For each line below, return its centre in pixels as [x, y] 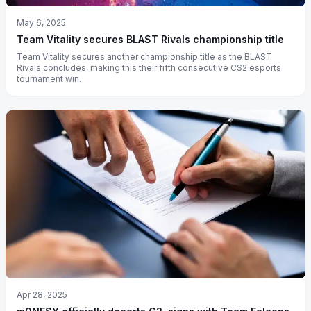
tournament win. [49, 78]
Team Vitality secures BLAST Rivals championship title [150, 39]
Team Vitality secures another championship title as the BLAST [144, 56]
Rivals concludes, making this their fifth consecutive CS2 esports [149, 67]
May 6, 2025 [41, 22]
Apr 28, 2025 [42, 294]
